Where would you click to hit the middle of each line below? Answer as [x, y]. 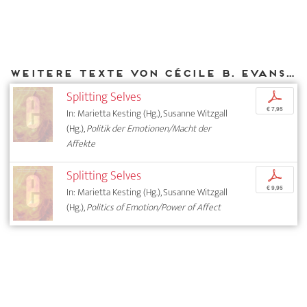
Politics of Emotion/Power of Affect [154, 208]
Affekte [81, 144]
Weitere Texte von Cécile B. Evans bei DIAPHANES [290, 73]
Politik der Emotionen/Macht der [149, 129]
